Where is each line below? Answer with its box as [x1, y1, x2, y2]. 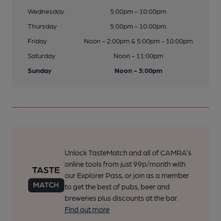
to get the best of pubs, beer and [64, 182, 170, 191]
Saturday [28, 51, 55, 59]
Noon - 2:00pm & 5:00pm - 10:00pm [83, 37, 193, 44]
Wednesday [28, 7, 64, 15]
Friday [28, 37, 47, 44]
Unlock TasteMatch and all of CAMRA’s [64, 148, 191, 157]
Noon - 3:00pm [114, 66, 162, 74]
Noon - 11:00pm [113, 51, 163, 59]
